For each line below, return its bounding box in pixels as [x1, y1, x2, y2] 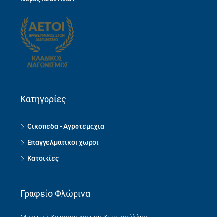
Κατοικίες [27, 155, 59, 163]
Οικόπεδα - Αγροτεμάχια [27, 123, 104, 131]
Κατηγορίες [20, 94, 66, 105]
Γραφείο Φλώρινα [20, 188, 90, 199]
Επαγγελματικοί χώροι [27, 139, 99, 147]
